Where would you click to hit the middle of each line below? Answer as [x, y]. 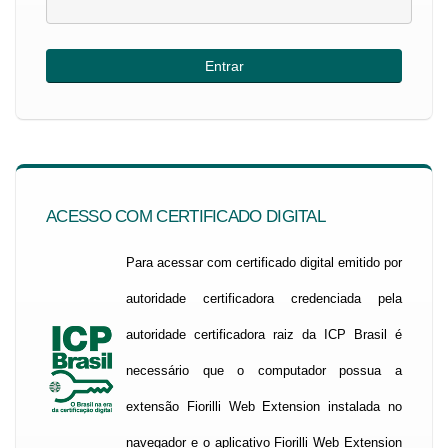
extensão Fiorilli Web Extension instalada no [264, 406]
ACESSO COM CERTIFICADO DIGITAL [185, 216]
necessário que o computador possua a [264, 370]
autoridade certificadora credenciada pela [264, 298]
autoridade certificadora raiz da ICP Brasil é [264, 334]
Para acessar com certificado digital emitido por [264, 262]
